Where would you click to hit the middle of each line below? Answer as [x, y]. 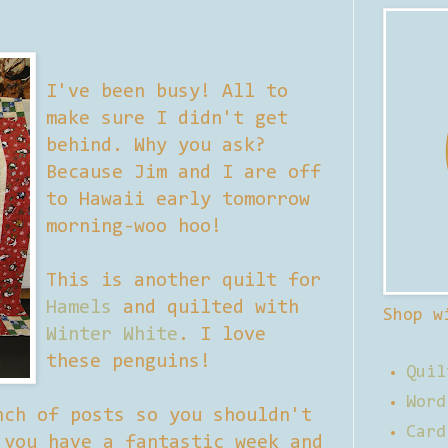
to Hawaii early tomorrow [178, 199]
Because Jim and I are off [183, 172]
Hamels [79, 307]
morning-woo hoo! [134, 226]
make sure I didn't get [167, 118]
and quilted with [205, 307]
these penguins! [128, 361]
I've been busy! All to [167, 91]
